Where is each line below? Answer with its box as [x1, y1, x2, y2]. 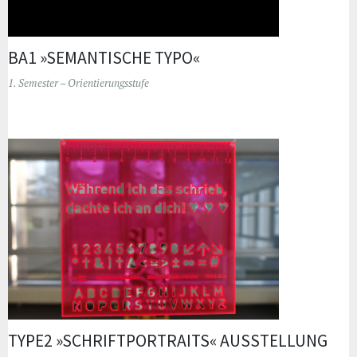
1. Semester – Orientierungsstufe [8, 76, 149, 91]
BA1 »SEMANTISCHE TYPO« [8, 47, 200, 69]
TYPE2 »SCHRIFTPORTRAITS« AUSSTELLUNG [8, 330, 328, 352]
